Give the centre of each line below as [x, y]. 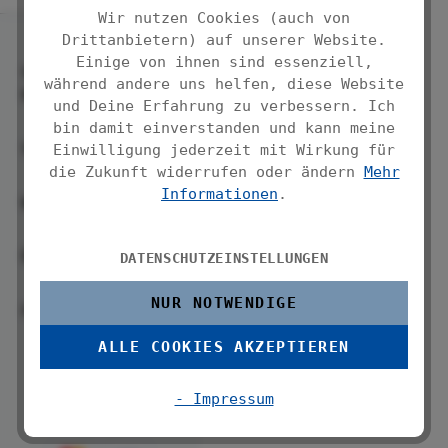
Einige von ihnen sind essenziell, [224, 61]
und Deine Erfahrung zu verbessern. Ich [224, 105]
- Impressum [224, 398]
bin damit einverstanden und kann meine [224, 127]
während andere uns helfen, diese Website [224, 83]
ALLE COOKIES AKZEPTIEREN [224, 346]
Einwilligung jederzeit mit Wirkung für [224, 149]
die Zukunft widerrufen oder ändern [206, 171]
